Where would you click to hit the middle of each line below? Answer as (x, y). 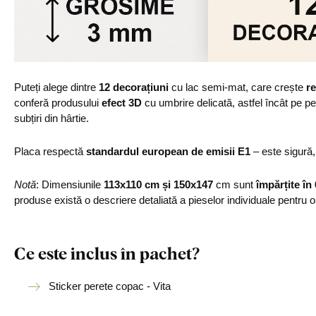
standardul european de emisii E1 (168, 151)
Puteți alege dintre (56, 87)
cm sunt (235, 184)
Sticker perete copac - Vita (110, 286)
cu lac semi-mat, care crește (237, 87)
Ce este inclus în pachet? (107, 253)
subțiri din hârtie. (51, 118)
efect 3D (122, 103)
